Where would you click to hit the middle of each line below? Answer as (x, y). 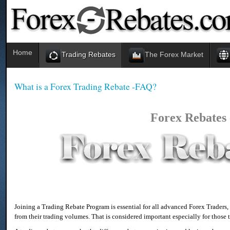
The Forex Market (174, 55)
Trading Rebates (89, 55)
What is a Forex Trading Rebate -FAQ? (86, 86)
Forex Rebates (189, 118)
